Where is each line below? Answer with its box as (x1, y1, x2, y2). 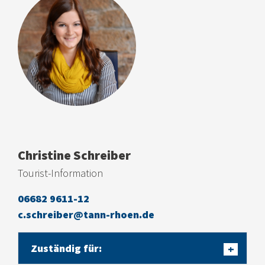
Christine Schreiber (18, 147, 131, 164)
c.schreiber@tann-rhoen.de (18, 208, 154, 222)
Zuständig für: (31, 241, 102, 256)
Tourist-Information (18, 166, 103, 180)
